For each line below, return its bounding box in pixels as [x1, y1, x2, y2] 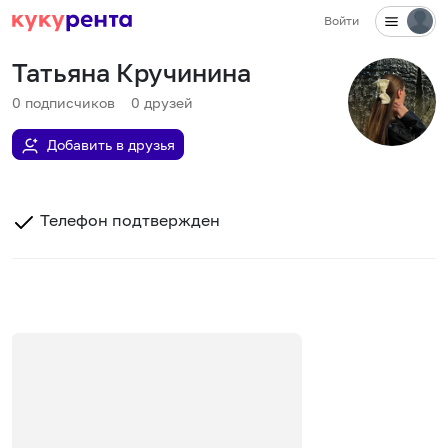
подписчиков [25, 94, 115, 111]
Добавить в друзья [47, 136, 175, 153]
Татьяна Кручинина [12, 57, 251, 88]
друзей [144, 94, 193, 111]
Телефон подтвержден [36, 210, 220, 230]
